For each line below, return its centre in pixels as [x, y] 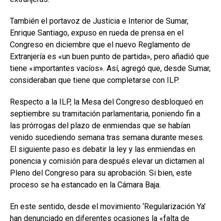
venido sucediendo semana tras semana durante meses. [107, 137]
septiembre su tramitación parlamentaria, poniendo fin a [105, 113]
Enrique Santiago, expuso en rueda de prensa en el [97, 33]
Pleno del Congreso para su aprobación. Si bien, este [101, 173]
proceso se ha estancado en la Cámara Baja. [85, 184]
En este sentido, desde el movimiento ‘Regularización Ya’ [108, 206]
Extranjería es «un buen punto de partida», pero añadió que [110, 56]
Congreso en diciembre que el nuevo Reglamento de [100, 44]
